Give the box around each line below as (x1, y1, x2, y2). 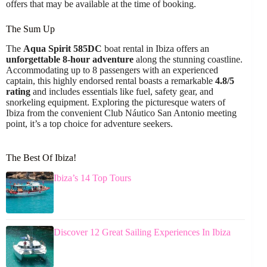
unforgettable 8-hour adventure (6, 54, 133, 64)
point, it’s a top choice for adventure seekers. (6, 118, 173, 129)
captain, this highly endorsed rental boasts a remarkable (6, 75, 215, 86)
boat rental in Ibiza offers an (102, 43, 209, 54)
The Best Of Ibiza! (6, 152, 76, 163)
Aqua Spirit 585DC (23, 43, 102, 54)
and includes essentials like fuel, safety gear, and (30, 86, 213, 97)
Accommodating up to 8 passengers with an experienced (6, 64, 218, 75)
